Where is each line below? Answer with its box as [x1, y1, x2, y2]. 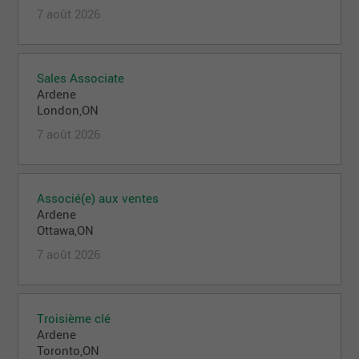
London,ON [37, 102, 99, 119]
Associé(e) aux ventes [37, 190, 159, 207]
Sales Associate [37, 70, 125, 87]
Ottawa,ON [37, 222, 95, 239]
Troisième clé [37, 310, 111, 327]
